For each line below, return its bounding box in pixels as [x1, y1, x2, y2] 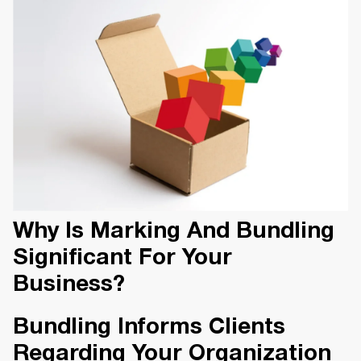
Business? [13, 275, 125, 297]
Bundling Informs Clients [13, 317, 285, 339]
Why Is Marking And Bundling [13, 222, 334, 243]
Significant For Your [13, 248, 232, 270]
